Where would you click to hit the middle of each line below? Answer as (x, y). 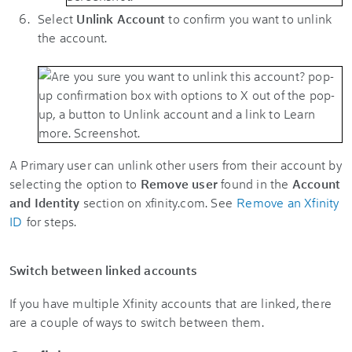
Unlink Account (123, 18)
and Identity (45, 202)
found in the (255, 183)
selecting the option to (75, 183)
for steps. (50, 221)
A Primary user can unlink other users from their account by (176, 164)
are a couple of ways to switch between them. (137, 321)
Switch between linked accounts (103, 269)
